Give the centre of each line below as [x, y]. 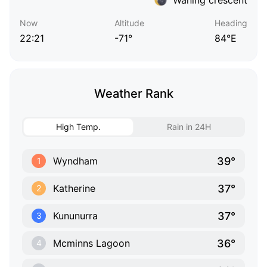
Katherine [74, 189]
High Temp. [78, 127]
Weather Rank [133, 94]
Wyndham [75, 161]
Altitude [129, 23]
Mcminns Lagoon [91, 243]
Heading [231, 23]
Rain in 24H [189, 127]
